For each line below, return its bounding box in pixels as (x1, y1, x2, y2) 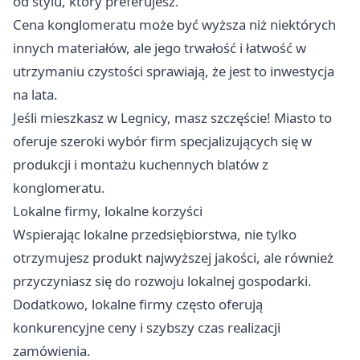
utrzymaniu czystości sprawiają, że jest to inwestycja (13, 62, 334, 81)
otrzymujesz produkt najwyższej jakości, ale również (13, 248, 333, 268)
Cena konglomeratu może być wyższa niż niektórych (13, 15, 336, 35)
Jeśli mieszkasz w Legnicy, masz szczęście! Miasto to (13, 108, 332, 128)
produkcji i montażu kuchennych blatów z (13, 155, 268, 174)
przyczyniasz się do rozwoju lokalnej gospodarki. (13, 272, 312, 291)
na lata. (13, 85, 58, 104)
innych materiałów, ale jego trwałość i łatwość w (13, 39, 306, 58)
